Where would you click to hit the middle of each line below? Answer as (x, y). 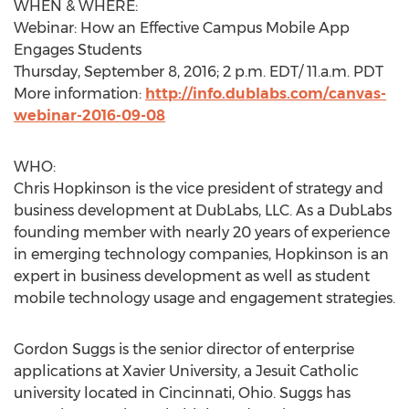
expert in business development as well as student (192, 276)
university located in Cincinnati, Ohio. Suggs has (182, 393)
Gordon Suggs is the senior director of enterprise (184, 349)
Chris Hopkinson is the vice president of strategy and (199, 189)
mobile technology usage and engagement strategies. (204, 298)
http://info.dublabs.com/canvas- (266, 94)
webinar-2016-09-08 (89, 115)
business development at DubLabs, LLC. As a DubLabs (203, 210)
